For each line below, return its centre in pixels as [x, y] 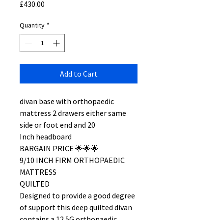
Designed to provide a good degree [77, 195]
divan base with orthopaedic [67, 101]
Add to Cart [79, 74]
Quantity [32, 25]
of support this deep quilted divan [76, 207]
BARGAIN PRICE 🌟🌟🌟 [59, 148]
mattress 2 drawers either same [73, 113]
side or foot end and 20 [57, 125]
